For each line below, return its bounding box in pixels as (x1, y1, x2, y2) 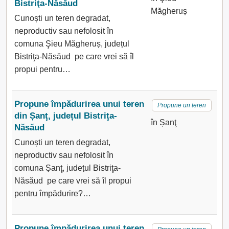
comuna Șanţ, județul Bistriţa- (14, 164, 121, 172)
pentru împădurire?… (14, 189, 91, 198)
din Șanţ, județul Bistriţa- (14, 111, 117, 121)
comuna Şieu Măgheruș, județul (14, 39, 129, 48)
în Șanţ (150, 118, 176, 127)
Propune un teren (157, 102, 206, 109)
